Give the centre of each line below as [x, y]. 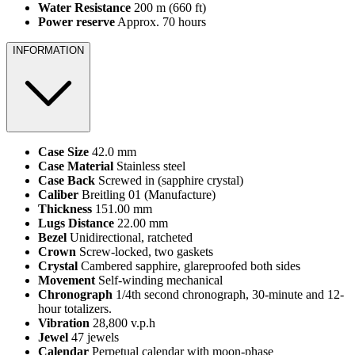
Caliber [58, 195]
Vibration [64, 323]
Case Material [76, 166]
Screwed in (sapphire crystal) [169, 181]
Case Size [63, 152]
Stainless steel [149, 166]
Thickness [65, 209]
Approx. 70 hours [160, 22]
